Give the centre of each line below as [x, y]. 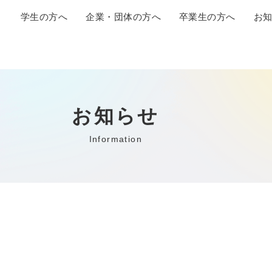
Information [116, 139]
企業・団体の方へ [123, 16]
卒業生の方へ [207, 16]
